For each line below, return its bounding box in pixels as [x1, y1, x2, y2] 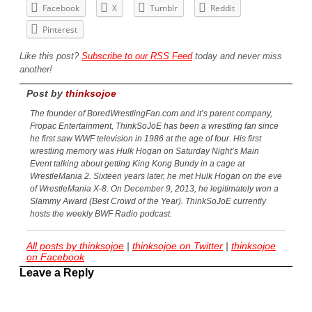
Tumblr [150, 1, 178, 14]
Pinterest [42, 23, 77, 36]
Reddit [210, 1, 235, 14]
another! [19, 63, 52, 75]
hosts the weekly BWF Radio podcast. [30, 209, 172, 219]
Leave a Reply [19, 267, 94, 279]
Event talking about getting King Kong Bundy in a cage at [30, 159, 244, 169]
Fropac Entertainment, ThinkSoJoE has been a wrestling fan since [30, 121, 279, 132]
